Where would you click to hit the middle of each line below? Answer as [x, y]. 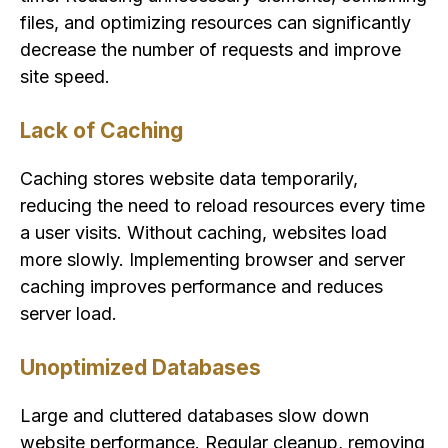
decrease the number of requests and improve [210, 50]
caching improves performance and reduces [201, 287]
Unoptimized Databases [140, 368]
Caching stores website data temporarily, [189, 179]
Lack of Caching [101, 131]
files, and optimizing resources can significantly [215, 23]
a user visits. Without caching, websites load [203, 233]
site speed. [65, 77]
